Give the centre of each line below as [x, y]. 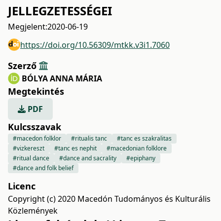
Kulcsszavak [35, 127]
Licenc [22, 186]
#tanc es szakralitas [144, 138]
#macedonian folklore [137, 148]
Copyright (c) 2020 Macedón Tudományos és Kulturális [109, 199]
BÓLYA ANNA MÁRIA [62, 78]
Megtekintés [36, 91]
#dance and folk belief [43, 168]
